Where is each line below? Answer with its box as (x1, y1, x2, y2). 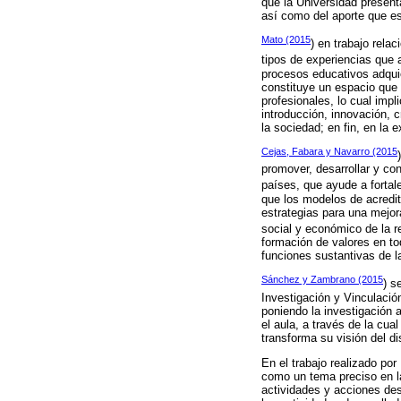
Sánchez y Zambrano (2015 (261, 274, 383, 286)
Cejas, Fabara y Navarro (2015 (261, 146, 397, 158)
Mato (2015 (261, 34, 311, 46)
